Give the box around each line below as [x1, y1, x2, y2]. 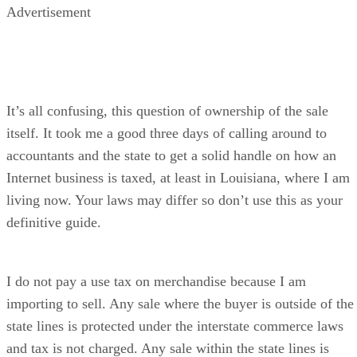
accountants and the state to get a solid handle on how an [6, 147, 336, 163]
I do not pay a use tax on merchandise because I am [6, 273, 306, 289]
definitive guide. [6, 214, 101, 230]
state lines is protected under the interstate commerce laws [6, 317, 343, 334]
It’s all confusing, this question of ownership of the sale [6, 102, 328, 119]
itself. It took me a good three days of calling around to [6, 124, 327, 141]
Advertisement [6, 3, 91, 20]
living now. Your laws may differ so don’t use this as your [6, 191, 343, 208]
